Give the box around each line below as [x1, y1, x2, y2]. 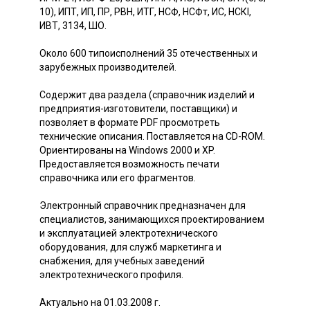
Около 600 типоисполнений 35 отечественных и [39, 47, 257, 59]
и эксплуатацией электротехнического [39, 227, 218, 239]
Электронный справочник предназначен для [39, 199, 246, 211]
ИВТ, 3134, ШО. [39, 19, 107, 31]
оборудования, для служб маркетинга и [39, 241, 221, 253]
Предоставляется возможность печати [39, 158, 219, 170]
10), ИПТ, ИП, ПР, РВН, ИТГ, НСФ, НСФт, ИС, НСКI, [39, 6, 251, 17]
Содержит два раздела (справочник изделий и [39, 89, 255, 100]
